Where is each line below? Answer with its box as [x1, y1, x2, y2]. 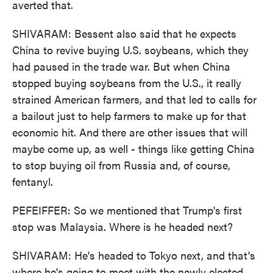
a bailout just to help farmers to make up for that [12, 108, 246, 123]
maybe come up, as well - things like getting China [12, 141, 255, 156]
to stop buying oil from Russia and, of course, [12, 157, 230, 172]
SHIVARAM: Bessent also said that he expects [12, 26, 236, 41]
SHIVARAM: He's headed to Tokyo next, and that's [12, 247, 255, 263]
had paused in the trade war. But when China [12, 58, 230, 74]
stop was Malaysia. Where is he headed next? [12, 219, 233, 234]
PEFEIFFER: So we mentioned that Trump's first [12, 202, 242, 218]
